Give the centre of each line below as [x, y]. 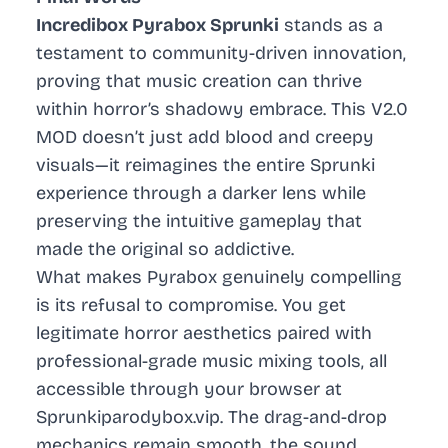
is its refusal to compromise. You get [191, 305]
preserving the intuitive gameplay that [199, 221]
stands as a [331, 25]
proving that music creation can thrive [199, 81]
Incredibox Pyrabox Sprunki [157, 25]
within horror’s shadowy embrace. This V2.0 [222, 109]
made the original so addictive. [165, 249]
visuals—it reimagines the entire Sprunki [205, 165]
